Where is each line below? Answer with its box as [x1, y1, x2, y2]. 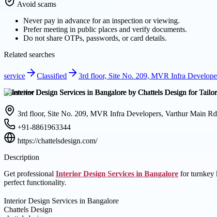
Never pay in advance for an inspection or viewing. [23, 16, 180, 25]
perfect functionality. [4, 178, 66, 186]
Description [4, 153, 39, 161]
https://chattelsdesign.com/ [17, 136, 97, 145]
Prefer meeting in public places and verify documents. [23, 25, 187, 33]
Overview [4, 88, 34, 96]
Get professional [4, 169, 56, 178]
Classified [37, 71, 67, 80]
